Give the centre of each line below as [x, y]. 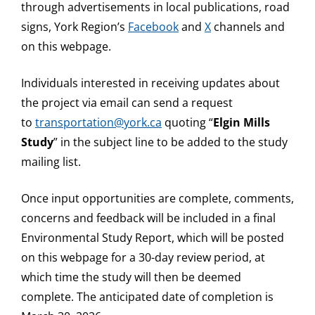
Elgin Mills [242, 122]
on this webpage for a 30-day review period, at [143, 257]
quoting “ [187, 122]
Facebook [153, 26]
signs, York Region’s [75, 26]
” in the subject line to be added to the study [171, 142]
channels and [248, 26]
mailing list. [52, 161]
